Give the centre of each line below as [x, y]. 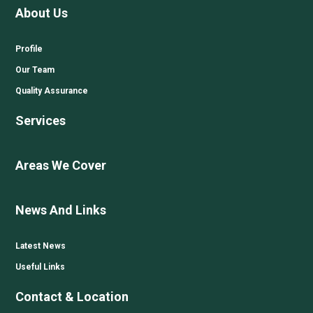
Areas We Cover [61, 165]
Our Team [35, 70]
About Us [42, 13]
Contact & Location [72, 296]
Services [41, 120]
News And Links [61, 210]
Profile [29, 49]
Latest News [41, 246]
